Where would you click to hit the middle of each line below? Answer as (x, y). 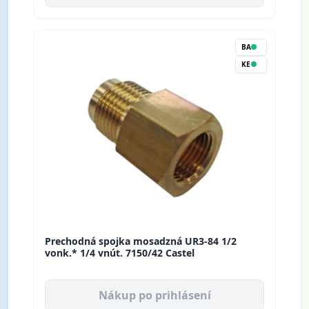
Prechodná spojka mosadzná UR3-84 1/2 (141, 241)
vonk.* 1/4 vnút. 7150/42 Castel (120, 253)
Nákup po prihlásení (154, 296)
